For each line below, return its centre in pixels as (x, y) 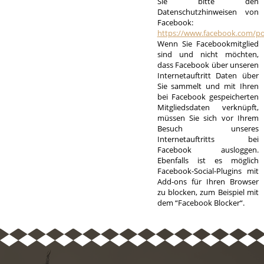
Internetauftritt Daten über (208, 75)
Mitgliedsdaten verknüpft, (208, 107)
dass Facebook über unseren (208, 65)
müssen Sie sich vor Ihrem (208, 118)
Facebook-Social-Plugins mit (208, 171)
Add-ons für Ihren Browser (208, 181)
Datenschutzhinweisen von (208, 12)
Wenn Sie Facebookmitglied (208, 44)
